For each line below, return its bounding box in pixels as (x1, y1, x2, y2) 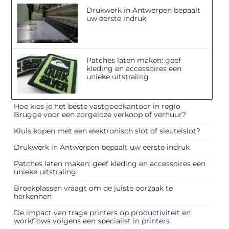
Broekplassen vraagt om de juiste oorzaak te (14, 183, 173, 193)
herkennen (14, 191, 52, 201)
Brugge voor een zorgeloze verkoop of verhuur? (14, 109, 187, 119)
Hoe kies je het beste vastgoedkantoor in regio (14, 101, 181, 111)
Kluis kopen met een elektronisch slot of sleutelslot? (14, 126, 201, 135)
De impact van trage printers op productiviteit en (14, 208, 191, 217)
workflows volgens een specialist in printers (14, 216, 170, 225)
